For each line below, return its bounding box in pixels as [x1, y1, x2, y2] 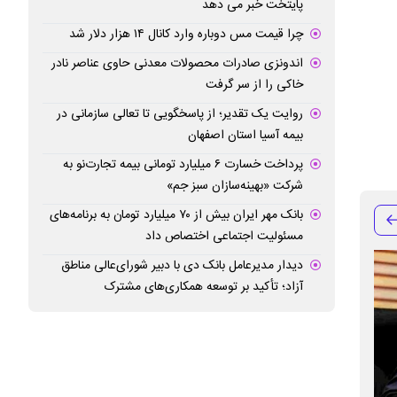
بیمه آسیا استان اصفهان [187, 124, 303, 146]
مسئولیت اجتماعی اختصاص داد [144, 225, 303, 247]
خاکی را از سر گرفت [205, 74, 303, 96]
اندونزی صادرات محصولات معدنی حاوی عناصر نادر [51, 52, 303, 74]
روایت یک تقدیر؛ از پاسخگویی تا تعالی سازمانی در [56, 103, 303, 125]
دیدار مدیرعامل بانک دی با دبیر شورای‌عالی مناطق [60, 254, 303, 276]
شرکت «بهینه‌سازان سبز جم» [166, 175, 303, 197]
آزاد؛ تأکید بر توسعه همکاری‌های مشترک [104, 276, 303, 298]
